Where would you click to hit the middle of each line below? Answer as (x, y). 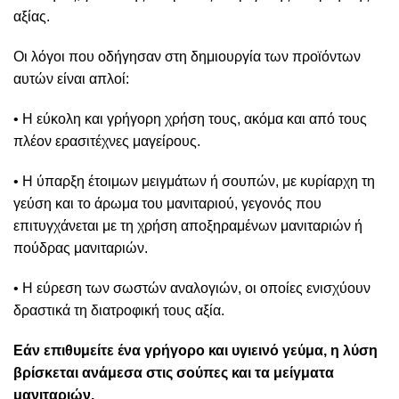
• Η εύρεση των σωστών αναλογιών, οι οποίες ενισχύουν (192, 288)
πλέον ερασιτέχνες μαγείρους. (107, 141)
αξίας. (32, 16)
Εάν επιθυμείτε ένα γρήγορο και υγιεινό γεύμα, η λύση (195, 350)
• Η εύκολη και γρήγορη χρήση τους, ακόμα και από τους (190, 119)
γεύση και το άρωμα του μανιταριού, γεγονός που (167, 204)
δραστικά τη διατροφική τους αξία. (119, 310)
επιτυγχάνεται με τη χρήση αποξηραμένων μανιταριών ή (188, 226)
